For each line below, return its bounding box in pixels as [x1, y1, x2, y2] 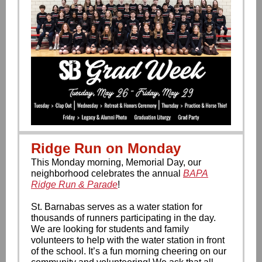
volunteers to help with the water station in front [31, 235, 225, 245]
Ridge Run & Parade [31, 180, 118, 189]
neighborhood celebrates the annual [31, 168, 183, 178]
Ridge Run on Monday [31, 140, 181, 156]
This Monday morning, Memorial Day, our [31, 157, 201, 167]
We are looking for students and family [31, 224, 189, 234]
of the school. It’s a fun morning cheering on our [31, 246, 226, 256]
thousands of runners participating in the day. [31, 213, 216, 223]
